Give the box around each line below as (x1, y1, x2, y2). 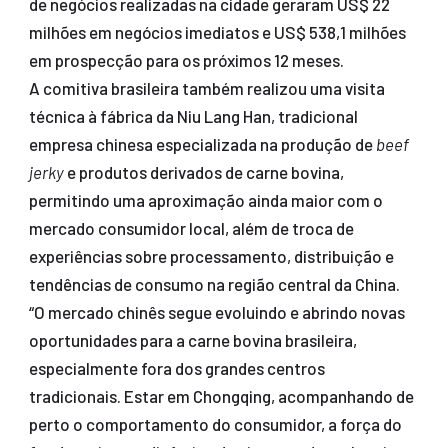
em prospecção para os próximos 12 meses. (28, 50, 344, 71)
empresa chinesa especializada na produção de (28, 134, 376, 155)
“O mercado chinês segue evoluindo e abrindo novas (28, 302, 405, 323)
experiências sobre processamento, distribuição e (28, 246, 394, 267)
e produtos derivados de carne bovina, (63, 162, 344, 183)
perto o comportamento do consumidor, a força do (28, 414, 402, 435)
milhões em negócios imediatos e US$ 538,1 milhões (28, 22, 406, 43)
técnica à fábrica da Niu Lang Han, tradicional (28, 106, 358, 127)
